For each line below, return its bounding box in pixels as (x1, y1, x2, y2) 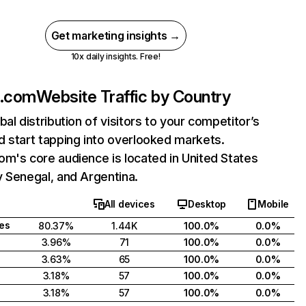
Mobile (257, 198, 290, 210)
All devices (105, 198, 155, 210)
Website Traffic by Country (36, 87, 231, 107)
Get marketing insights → (51, 29, 180, 42)
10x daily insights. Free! (70, 51, 161, 61)
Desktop (187, 198, 226, 210)
